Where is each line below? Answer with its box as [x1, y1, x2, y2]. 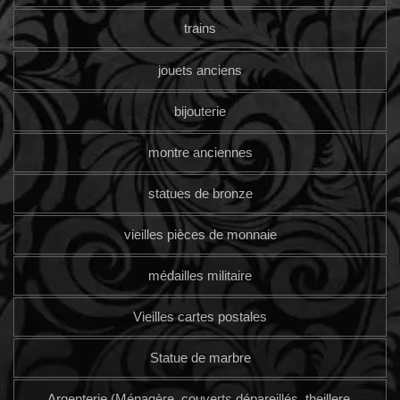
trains [184, 21, 216, 37]
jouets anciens [158, 62, 242, 78]
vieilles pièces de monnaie [123, 226, 277, 242]
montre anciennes [147, 144, 253, 160]
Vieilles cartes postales [133, 309, 267, 325]
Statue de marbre [149, 350, 251, 366]
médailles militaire [148, 267, 252, 283]
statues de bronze [147, 185, 253, 201]
